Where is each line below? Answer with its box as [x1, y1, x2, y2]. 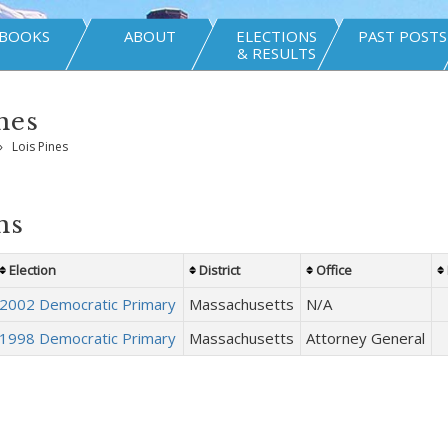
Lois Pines [11, 138, 68, 155]
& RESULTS [236, 43, 316, 63]
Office [315, 261, 352, 279]
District [198, 261, 240, 279]
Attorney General [305, 328, 425, 348]
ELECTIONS [235, 26, 317, 46]
